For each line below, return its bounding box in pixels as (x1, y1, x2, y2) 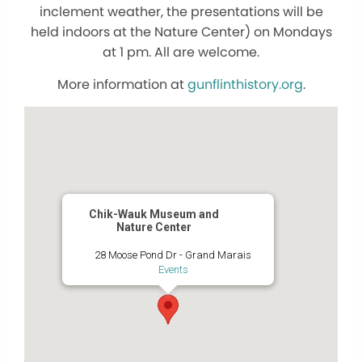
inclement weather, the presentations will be (39, 2, 323, 21)
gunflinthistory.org (187, 74, 303, 94)
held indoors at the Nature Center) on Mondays (30, 22, 332, 41)
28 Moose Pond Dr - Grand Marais (95, 248, 251, 261)
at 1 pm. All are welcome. (103, 42, 259, 61)
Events (158, 263, 188, 276)
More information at (57, 74, 187, 94)
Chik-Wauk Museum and (88, 207, 219, 221)
